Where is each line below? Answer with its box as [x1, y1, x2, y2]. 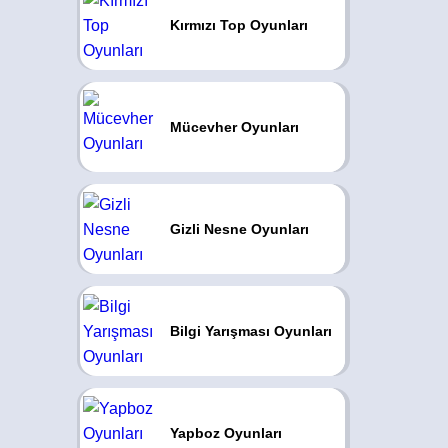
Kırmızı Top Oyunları [169, 17, 308, 33]
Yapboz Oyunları [169, 425, 282, 441]
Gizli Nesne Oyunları [169, 221, 309, 237]
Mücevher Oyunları [169, 119, 299, 135]
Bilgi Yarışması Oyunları [169, 323, 332, 339]
